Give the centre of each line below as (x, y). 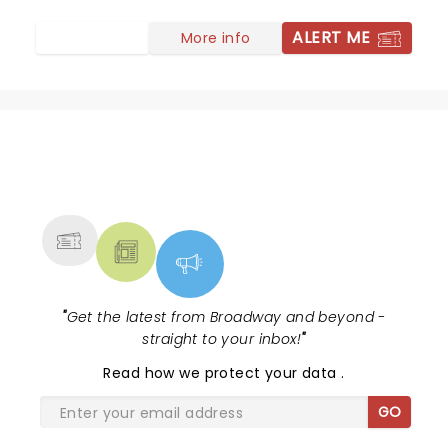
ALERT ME (331, 37)
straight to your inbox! (222, 339)
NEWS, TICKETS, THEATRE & (216, 174)
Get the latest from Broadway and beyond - (226, 317)
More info (215, 37)
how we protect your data (243, 373)
